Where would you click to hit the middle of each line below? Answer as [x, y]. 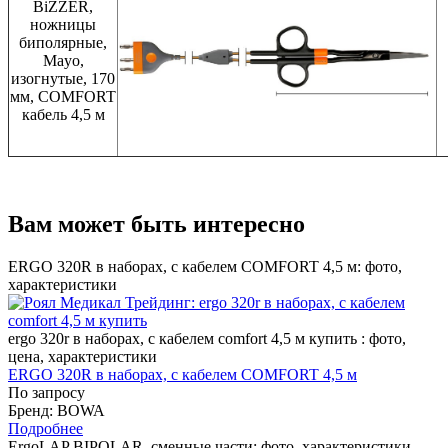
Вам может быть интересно [156, 223]
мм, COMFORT [63, 96]
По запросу [46, 392]
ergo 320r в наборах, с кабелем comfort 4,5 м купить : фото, [207, 338]
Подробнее [45, 428]
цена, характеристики [82, 356]
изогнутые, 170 [63, 78]
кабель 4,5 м [63, 114]
